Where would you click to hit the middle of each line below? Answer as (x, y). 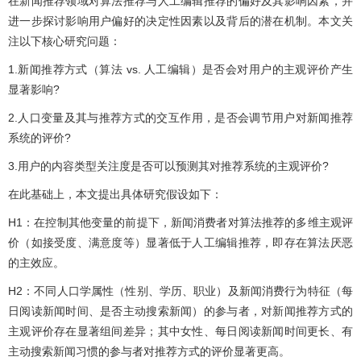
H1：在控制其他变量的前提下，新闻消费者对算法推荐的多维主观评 (180, 222)
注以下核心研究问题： (64, 41)
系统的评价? (39, 137)
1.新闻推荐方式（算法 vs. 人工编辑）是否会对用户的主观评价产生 (180, 69)
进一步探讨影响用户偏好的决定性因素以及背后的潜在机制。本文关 (180, 21)
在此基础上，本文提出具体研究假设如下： (115, 194)
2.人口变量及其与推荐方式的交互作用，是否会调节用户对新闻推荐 (180, 117)
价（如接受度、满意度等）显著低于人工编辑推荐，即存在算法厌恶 (180, 242)
